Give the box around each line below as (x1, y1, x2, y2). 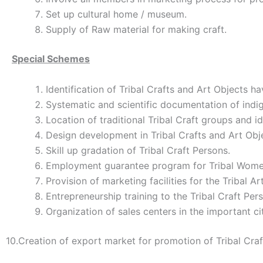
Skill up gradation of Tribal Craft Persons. (46, 144, 230, 156)
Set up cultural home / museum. (46, 8, 187, 21)
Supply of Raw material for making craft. (46, 23, 227, 36)
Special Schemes (12, 53, 90, 65)
